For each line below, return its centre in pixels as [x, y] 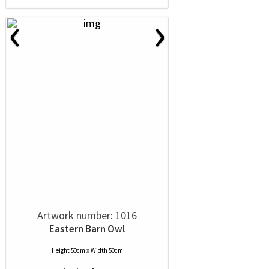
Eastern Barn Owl [87, 229]
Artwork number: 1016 [87, 215]
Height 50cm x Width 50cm [87, 250]
